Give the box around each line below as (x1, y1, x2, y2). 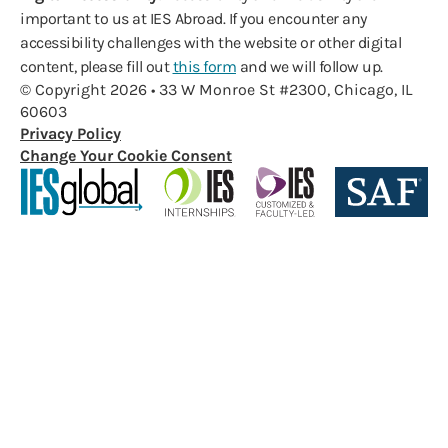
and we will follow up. (236, 57, 383, 76)
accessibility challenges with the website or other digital (20, 33, 401, 52)
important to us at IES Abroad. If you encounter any (20, 9, 367, 28)
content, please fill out (20, 57, 173, 76)
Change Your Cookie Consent (20, 146, 232, 165)
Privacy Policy (20, 124, 121, 143)
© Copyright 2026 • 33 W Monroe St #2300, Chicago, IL (20, 80, 412, 99)
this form (172, 57, 236, 76)
